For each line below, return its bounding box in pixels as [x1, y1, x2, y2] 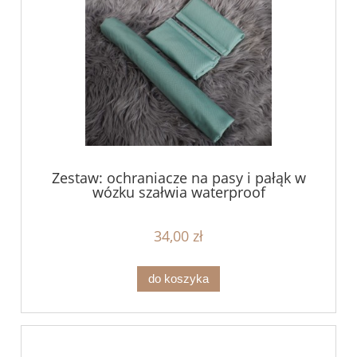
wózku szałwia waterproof [92, 182, 265, 202]
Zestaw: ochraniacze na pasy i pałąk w [51, 168, 306, 188]
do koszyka [148, 271, 209, 285]
